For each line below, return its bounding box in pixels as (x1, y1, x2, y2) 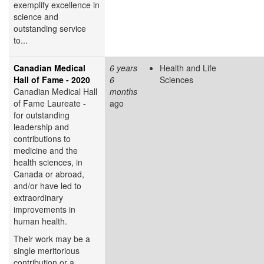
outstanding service (14, 22, 86, 34)
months (110, 85, 137, 97)
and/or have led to (14, 179, 81, 192)
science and (14, 10, 58, 22)
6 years (110, 61, 137, 74)
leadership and (14, 120, 69, 133)
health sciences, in (14, 156, 82, 168)
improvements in (14, 203, 75, 215)
